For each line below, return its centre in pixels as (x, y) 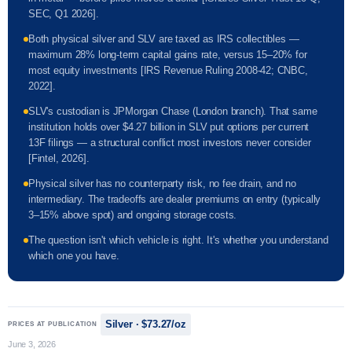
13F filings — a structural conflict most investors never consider (170, 143)
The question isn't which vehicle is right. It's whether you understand (178, 240)
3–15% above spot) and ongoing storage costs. (133, 215)
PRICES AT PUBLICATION (53, 324)
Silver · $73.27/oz (145, 324)
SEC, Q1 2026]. (64, 14)
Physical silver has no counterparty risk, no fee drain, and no (163, 184)
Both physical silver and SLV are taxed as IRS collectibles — (164, 39)
